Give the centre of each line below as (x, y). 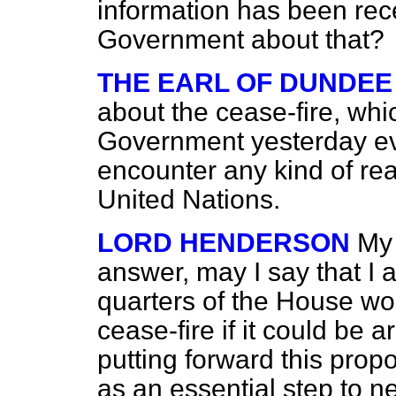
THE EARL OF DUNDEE (245, 83)
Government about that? (241, 39)
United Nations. (189, 199)
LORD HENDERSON (224, 243)
